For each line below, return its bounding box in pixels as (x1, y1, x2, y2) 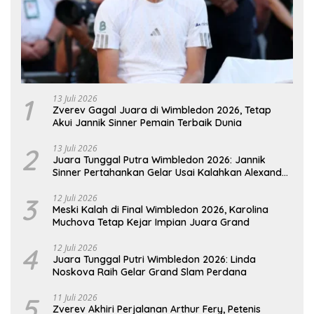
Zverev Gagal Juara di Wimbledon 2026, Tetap (53, 104, 271, 117)
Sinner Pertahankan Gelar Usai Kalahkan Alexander (53, 166, 292, 179)
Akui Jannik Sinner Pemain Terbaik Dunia (53, 116, 242, 130)
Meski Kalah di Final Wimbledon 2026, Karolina (53, 203, 268, 217)
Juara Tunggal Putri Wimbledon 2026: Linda (53, 253, 256, 266)
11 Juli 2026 (53, 292, 97, 304)
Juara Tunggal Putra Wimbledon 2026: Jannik (53, 153, 266, 167)
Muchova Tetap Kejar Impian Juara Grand (53, 216, 250, 229)
